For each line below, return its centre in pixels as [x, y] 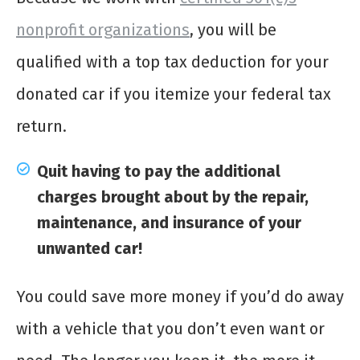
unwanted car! [90, 248]
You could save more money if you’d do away [180, 296]
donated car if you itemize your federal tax [174, 94]
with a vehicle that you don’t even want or [170, 328]
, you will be [233, 29]
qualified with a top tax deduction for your [172, 61]
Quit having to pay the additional [159, 171]
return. [41, 126]
